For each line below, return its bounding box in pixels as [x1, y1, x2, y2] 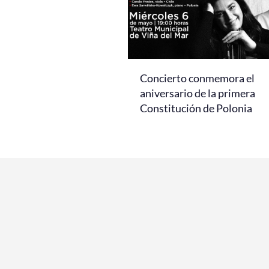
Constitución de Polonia [140, 101, 252, 115]
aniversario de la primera [140, 86, 255, 100]
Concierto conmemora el [140, 71, 255, 85]
